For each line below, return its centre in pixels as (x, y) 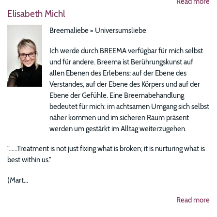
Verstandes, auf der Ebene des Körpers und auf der (125, 84)
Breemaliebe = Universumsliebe (98, 31)
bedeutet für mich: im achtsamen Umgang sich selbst (130, 106)
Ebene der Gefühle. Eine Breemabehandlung (117, 95)
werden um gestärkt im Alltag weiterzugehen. (118, 128)
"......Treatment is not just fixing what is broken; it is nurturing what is (106, 149)
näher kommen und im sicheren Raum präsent (119, 117)
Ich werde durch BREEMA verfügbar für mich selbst (126, 50)
